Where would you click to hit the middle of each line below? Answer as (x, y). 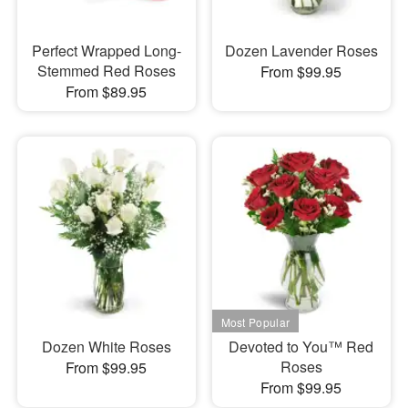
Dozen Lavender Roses (301, 50)
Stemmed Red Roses (106, 70)
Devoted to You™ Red (301, 347)
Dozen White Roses (106, 347)
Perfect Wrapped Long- (106, 50)
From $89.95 (107, 91)
